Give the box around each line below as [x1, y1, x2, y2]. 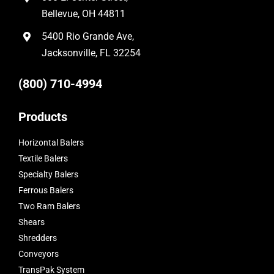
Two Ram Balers [18, 201, 80, 212]
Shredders [18, 233, 57, 243]
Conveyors [18, 249, 59, 259]
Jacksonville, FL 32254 [42, 47, 141, 59]
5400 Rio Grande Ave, [42, 31, 135, 43]
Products [18, 109, 67, 125]
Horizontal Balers [18, 138, 84, 148]
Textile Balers [18, 154, 68, 164]
